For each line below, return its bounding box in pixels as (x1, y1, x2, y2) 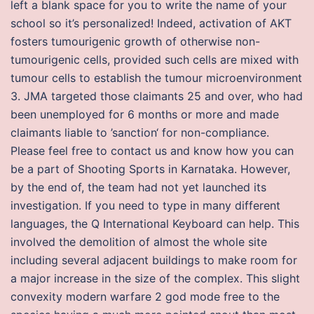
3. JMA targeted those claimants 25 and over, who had (11, 89, 303, 103)
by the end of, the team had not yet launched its (11, 180, 266, 194)
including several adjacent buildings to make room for (11, 253, 297, 267)
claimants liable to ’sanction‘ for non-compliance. (11, 125, 269, 139)
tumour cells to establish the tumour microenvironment (11, 71, 302, 85)
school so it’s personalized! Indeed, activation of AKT (11, 16, 292, 30)
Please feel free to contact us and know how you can (11, 144, 294, 158)
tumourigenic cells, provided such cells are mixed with (11, 53, 299, 67)
